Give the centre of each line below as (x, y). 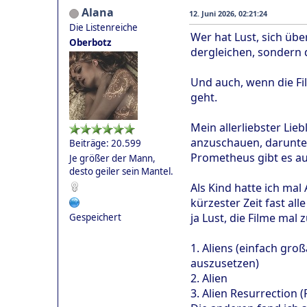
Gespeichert (95, 217)
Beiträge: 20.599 (105, 143)
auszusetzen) (225, 263)
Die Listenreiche (103, 27)
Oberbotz (90, 42)
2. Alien (209, 278)
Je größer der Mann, (112, 158)
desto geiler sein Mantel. (121, 171)
